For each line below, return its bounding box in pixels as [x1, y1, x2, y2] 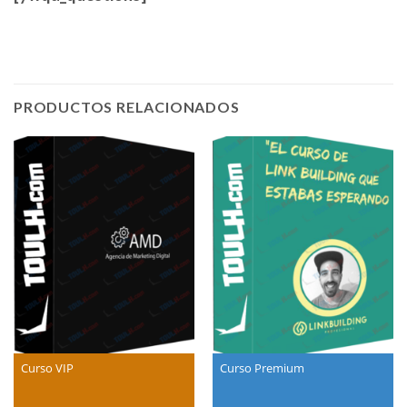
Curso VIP [20, 360, 74, 377]
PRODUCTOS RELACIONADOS [14, 98, 240, 116]
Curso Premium [219, 360, 304, 377]
